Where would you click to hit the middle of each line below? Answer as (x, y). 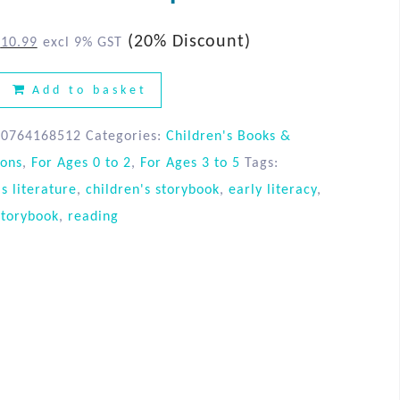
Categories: (125, 137)
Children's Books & (228, 137)
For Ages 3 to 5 (190, 164)
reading (93, 217)
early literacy (272, 191)
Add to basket (89, 91)
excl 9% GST (82, 43)
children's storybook (152, 191)
